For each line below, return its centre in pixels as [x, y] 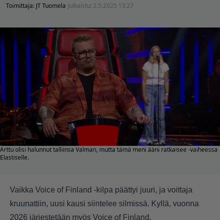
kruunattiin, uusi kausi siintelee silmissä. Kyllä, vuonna [104, 204]
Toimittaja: [21, 5]
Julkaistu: [81, 5]
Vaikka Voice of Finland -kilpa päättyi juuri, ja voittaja [101, 190]
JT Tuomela [51, 5]
